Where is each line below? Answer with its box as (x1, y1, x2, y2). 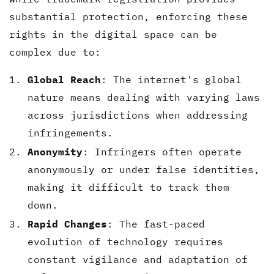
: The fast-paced (107, 217, 205, 230)
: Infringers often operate (83, 145, 242, 158)
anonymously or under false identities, (28, 163, 260, 176)
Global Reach (28, 73, 101, 86)
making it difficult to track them (28, 180, 229, 193)
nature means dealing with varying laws (28, 91, 260, 103)
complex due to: (9, 45, 101, 58)
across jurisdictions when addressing (28, 108, 248, 121)
